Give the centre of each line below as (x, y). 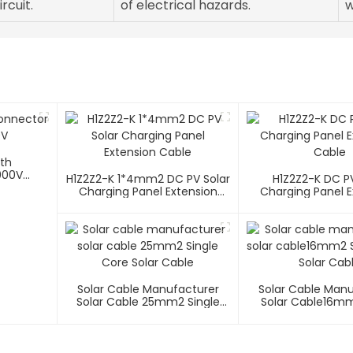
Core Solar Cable (148, 315)
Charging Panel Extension (148, 192)
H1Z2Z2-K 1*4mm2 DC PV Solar (148, 179)
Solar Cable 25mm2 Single (148, 302)
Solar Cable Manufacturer (148, 290)
